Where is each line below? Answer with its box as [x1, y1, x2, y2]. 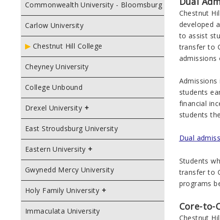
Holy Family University [25, 186, 100, 195]
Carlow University [25, 21, 84, 30]
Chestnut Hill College [32, 41, 103, 51]
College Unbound [25, 82, 83, 92]
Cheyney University [25, 62, 89, 71]
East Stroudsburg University [25, 124, 118, 133]
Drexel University [25, 103, 82, 112]
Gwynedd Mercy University [25, 165, 114, 174]
